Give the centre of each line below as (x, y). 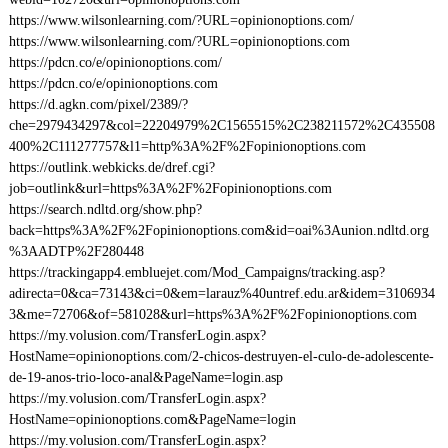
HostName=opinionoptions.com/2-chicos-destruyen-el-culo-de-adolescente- (221, 356)
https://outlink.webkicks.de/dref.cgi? (111, 167)
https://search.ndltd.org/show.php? (105, 209)
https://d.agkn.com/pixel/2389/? (98, 104)
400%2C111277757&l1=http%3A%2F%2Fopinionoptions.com (187, 146)
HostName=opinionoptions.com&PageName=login (152, 419)
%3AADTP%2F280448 (76, 251)
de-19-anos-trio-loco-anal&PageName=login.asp (145, 377)
